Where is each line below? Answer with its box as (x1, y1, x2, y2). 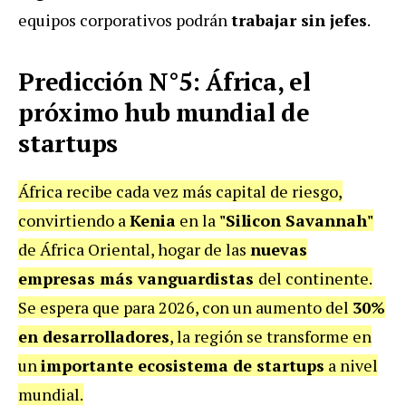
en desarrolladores (18, 324, 169, 347)
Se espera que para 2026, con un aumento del (18, 295, 353, 318)
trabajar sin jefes (231, 8, 367, 31)
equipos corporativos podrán (18, 8, 231, 31)
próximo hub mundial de (18, 95, 310, 129)
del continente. (258, 266, 372, 289)
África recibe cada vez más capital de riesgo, (18, 179, 343, 202)
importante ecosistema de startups (41, 353, 324, 376)
